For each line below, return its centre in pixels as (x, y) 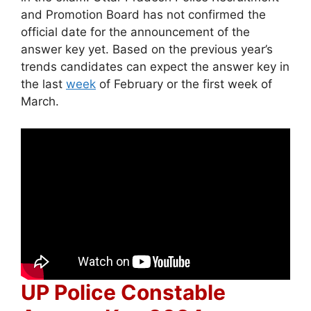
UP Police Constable (123, 292)
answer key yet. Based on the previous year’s (147, 49)
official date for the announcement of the (135, 32)
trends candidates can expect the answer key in (155, 67)
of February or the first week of (184, 84)
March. (42, 101)
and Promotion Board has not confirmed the (143, 15)
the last (43, 84)
